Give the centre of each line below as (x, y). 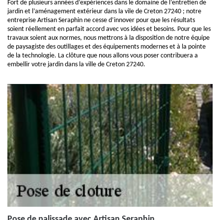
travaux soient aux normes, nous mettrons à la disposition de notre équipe (109, 38)
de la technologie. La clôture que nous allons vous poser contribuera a (103, 56)
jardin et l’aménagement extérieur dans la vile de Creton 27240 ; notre (104, 12)
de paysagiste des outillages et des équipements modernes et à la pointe (107, 47)
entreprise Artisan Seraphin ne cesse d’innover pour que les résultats (101, 20)
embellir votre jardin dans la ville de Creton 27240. (76, 65)
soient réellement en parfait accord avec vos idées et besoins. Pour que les (109, 29)
